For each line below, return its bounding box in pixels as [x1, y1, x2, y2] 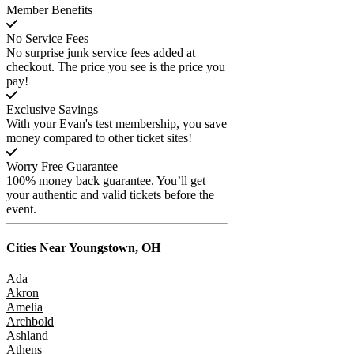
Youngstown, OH [66, 241, 160, 255]
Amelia [6, 300, 43, 314]
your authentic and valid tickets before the [6, 187, 214, 201]
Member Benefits [6, 2, 92, 17]
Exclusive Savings [6, 102, 98, 116]
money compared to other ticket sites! [6, 130, 192, 145]
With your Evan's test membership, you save [6, 116, 227, 130]
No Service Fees [6, 31, 88, 45]
